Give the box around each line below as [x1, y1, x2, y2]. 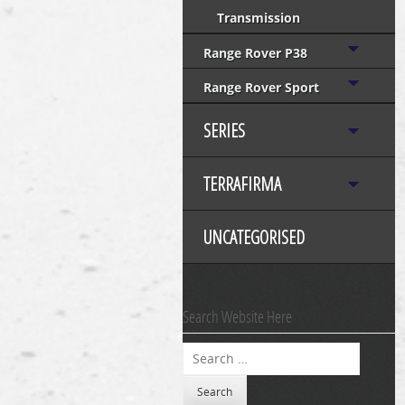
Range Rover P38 [203, 44, 307, 61]
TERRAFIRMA [203, 172, 281, 196]
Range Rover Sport [203, 79, 319, 96]
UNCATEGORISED [203, 225, 305, 250]
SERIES [203, 118, 245, 143]
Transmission [217, 9, 300, 26]
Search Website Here [183, 306, 292, 327]
